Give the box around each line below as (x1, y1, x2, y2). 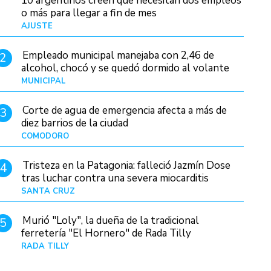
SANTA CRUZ (21, 186, 76, 197)
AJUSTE (21, 20, 53, 31)
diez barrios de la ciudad (21, 116, 129, 130)
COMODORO (21, 130, 70, 142)
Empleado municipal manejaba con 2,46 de (22, 48, 215, 62)
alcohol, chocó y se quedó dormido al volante (21, 60, 230, 75)
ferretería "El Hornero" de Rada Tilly (21, 226, 192, 241)
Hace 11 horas (192, 75, 244, 87)
